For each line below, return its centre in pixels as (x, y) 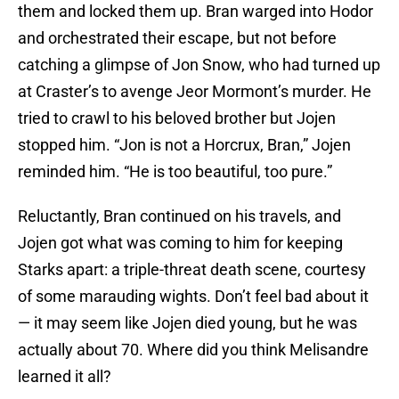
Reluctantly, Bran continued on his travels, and (179, 216)
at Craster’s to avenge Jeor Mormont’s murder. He (195, 92)
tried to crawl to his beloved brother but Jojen (177, 118)
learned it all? (65, 377)
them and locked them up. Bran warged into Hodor (195, 12)
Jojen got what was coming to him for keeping (180, 243)
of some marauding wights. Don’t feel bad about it (193, 297)
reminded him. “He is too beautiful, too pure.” (175, 172)
